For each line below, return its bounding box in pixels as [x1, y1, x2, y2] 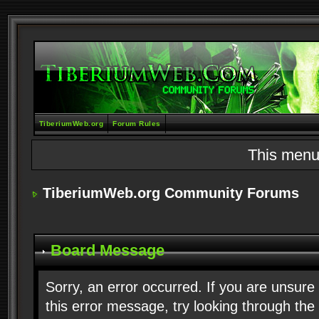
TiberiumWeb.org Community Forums [42, 185, 299, 201]
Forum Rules [113, 120, 161, 127]
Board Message [46, 241, 164, 259]
